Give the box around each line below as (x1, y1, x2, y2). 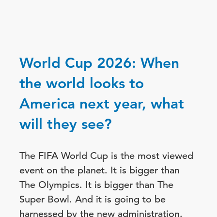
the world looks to (19, 75, 144, 92)
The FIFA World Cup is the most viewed (19, 150, 193, 162)
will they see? (19, 115, 112, 133)
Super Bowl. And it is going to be (19, 193, 166, 205)
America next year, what (19, 95, 184, 112)
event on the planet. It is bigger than (19, 164, 180, 176)
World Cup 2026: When (19, 54, 179, 72)
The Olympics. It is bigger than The (19, 179, 173, 191)
